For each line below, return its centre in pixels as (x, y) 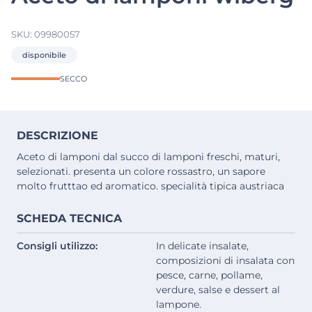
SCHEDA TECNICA (69, 219)
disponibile (44, 55)
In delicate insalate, (202, 246)
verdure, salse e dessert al (218, 290)
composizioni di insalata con (225, 261)
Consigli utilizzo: (57, 246)
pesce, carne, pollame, (209, 275)
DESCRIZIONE (57, 136)
